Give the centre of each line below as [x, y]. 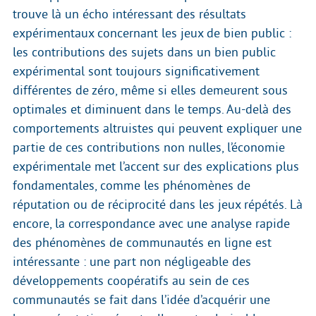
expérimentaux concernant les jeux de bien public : [152, 34]
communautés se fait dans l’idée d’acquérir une [141, 300]
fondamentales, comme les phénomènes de [132, 186]
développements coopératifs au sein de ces [131, 281]
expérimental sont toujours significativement [136, 72]
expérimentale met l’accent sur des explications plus [156, 167]
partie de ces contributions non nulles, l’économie [149, 148]
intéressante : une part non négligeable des [132, 262]
